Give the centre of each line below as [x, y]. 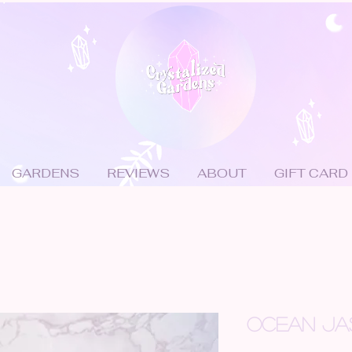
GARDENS [45, 173]
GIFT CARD [311, 173]
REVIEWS [138, 173]
